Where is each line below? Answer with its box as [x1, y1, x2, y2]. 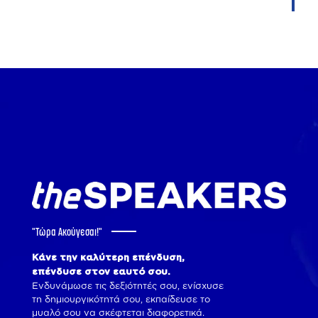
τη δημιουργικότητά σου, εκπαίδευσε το [32, 293, 210, 304]
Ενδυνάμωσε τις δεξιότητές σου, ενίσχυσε [32, 280, 224, 290]
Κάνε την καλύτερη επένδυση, [32, 253, 185, 263]
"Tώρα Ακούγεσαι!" [32, 227, 104, 238]
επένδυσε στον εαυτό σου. [32, 267, 170, 277]
